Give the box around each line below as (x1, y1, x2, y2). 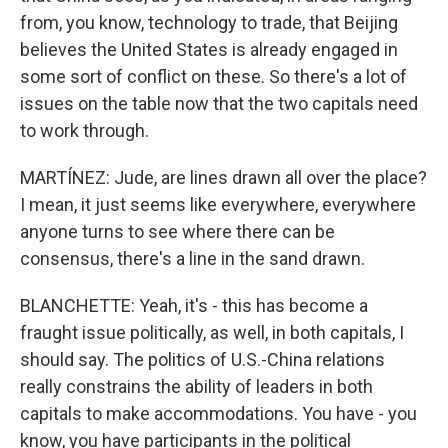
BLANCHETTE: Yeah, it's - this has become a (20, 295, 368, 316)
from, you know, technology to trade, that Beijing (20, 12, 398, 33)
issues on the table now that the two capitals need (20, 93, 418, 114)
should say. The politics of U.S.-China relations (20, 349, 385, 370)
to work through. (20, 120, 149, 141)
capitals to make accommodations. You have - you (20, 403, 417, 424)
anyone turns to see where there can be (20, 221, 335, 242)
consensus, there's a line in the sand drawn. (20, 248, 365, 269)
